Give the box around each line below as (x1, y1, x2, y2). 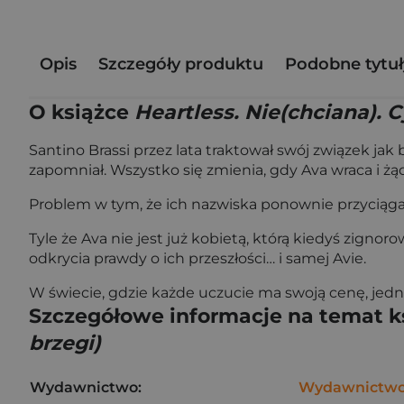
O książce (29, 100, 134, 124)
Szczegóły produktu (98, 53, 263, 74)
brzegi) (29, 331, 101, 355)
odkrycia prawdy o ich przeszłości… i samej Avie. (29, 250, 366, 267)
